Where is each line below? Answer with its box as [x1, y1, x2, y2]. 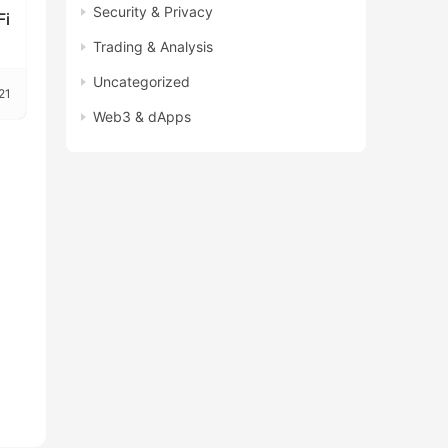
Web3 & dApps [93, 107, 191, 125]
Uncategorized [93, 72, 190, 90]
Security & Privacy [93, 2, 213, 20]
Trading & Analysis [93, 37, 213, 55]
